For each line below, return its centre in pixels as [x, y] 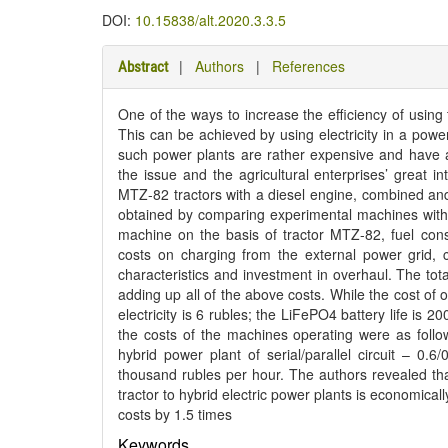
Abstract [143, 67]
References [308, 66]
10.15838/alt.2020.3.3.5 [210, 20]
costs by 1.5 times [175, 414]
